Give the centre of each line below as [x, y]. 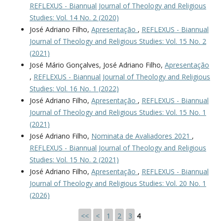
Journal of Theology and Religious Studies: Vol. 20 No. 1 [118, 184]
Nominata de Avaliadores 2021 [141, 136]
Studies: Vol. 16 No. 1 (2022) [74, 89]
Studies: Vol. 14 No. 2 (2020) [74, 18]
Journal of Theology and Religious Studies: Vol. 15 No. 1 [118, 112]
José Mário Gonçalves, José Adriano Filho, [97, 65]
